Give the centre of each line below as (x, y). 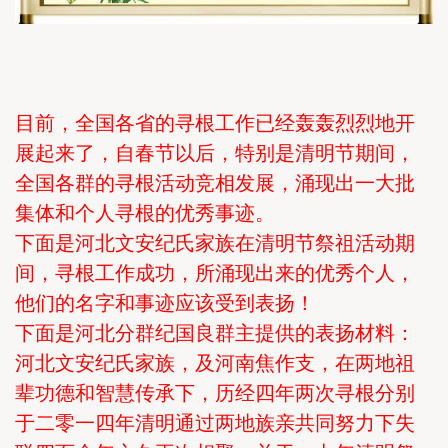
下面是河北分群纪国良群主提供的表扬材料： (215, 332)
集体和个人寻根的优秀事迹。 (145, 212)
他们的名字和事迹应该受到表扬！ (165, 302)
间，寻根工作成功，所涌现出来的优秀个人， (215, 272)
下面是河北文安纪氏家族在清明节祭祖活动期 (215, 242)
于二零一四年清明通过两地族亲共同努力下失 (215, 422)
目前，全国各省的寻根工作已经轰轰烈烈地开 (215, 122)
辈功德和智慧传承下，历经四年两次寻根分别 (215, 392)
